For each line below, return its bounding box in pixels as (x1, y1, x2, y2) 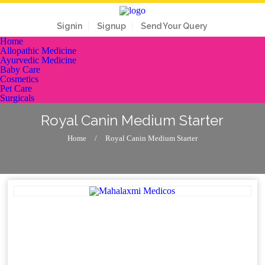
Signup (97, 21, 127, 31)
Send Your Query (141, 21, 208, 31)
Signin (57, 21, 83, 31)
